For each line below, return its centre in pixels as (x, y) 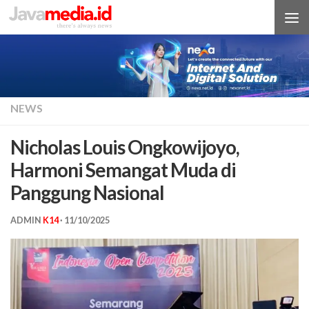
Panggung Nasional (87, 193)
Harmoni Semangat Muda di (123, 170)
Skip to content (62, 21)
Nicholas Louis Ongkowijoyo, (125, 147)
